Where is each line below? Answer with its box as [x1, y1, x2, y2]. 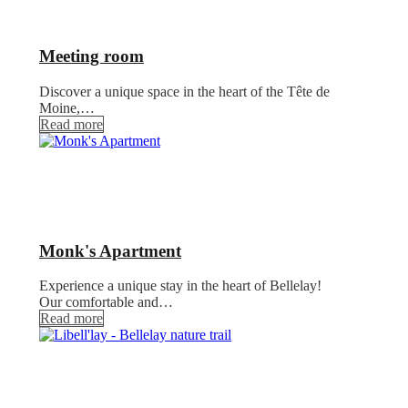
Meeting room [39, 46, 144, 66]
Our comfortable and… [39, 294, 173, 311]
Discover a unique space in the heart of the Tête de [39, 83, 330, 99]
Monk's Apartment [39, 240, 181, 260]
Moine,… [39, 99, 95, 116]
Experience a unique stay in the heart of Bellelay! [39, 278, 321, 294]
